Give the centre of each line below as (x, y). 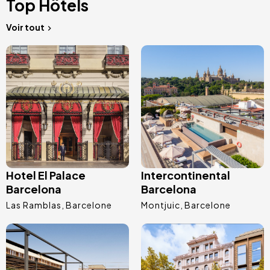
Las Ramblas (34, 205)
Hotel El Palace (46, 175)
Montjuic (161, 205)
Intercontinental (186, 175)
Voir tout (25, 27)
